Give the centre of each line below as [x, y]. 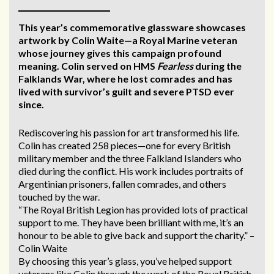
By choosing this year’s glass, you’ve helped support [125, 261]
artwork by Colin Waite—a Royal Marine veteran [128, 40]
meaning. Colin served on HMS [88, 66]
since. [31, 105]
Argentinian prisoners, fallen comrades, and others [122, 184]
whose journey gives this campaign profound [120, 53]
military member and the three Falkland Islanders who [130, 158]
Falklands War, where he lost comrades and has [125, 79]
